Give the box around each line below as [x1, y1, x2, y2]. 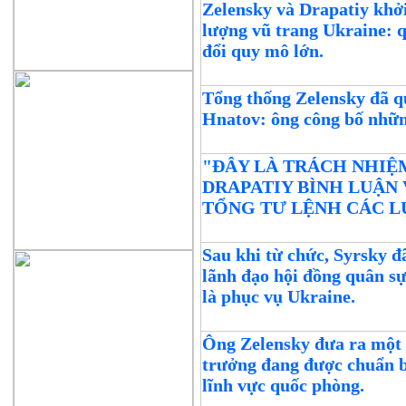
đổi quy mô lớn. [202, 41, 324, 61]
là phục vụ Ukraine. [202, 286, 356, 306]
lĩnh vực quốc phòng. [202, 375, 365, 395]
